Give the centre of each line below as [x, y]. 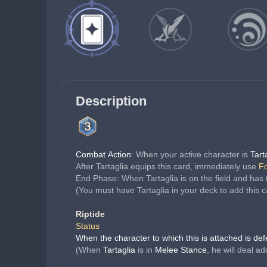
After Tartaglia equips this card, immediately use [167, 166]
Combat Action [103, 154]
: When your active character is [191, 154]
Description [111, 101]
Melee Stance [181, 250]
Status [88, 226]
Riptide [90, 214]
